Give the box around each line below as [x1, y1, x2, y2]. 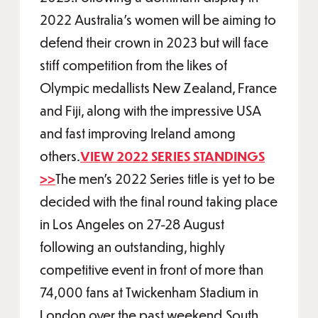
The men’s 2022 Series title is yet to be [55, 170, 275, 187]
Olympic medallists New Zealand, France [40, 79, 277, 96]
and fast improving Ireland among [40, 125, 236, 141]
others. [40, 148, 80, 164]
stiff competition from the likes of [40, 57, 227, 73]
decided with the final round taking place [40, 193, 278, 209]
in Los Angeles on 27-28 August [40, 216, 224, 232]
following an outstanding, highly [40, 238, 225, 255]
